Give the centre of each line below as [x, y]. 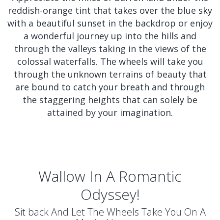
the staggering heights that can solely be [110, 100]
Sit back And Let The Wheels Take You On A [110, 212]
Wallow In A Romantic [110, 176]
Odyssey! [110, 194]
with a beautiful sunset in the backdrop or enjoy [110, 23]
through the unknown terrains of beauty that [110, 74]
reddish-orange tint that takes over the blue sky [110, 10]
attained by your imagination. [110, 112]
